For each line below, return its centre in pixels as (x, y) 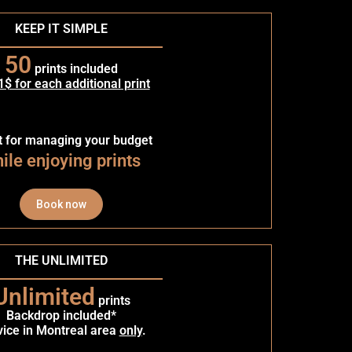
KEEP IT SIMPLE (62, 28)
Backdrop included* (62, 315)
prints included (75, 68)
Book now (62, 204)
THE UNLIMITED (62, 260)
